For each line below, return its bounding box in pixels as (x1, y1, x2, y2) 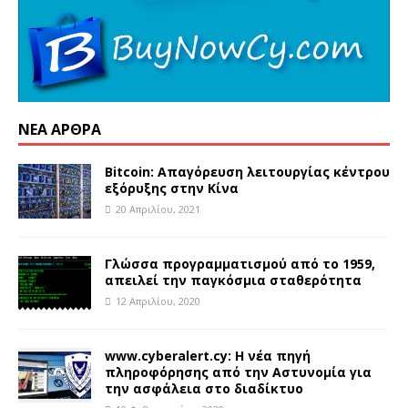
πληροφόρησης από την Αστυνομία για (105, 362, 372, 381)
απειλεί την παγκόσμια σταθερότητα (105, 270, 362, 289)
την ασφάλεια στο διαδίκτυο (105, 379, 303, 397)
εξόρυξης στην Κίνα (105, 178, 239, 197)
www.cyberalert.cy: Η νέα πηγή (105, 346, 311, 364)
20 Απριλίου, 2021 (116, 201, 200, 216)
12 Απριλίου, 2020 (116, 293, 200, 308)
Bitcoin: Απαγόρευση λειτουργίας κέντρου (105, 162, 390, 180)
